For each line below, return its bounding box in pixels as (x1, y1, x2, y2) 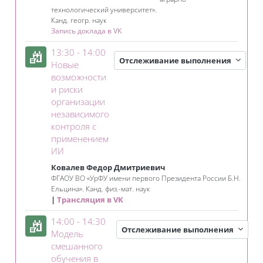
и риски (51, 83, 83, 96)
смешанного (51, 240, 103, 252)
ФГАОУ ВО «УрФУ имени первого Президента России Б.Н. (51, 173, 241, 184)
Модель (51, 228, 83, 240)
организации (51, 96, 105, 108)
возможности (51, 71, 106, 83)
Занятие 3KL (63, 144, 114, 157)
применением (51, 133, 109, 145)
